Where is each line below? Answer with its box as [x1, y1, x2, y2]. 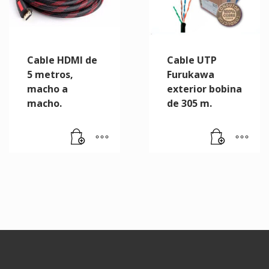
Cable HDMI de [27, 53, 97, 67]
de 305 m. [166, 97, 212, 110]
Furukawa [166, 68, 214, 82]
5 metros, [27, 68, 73, 82]
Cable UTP [166, 53, 217, 67]
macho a [27, 82, 68, 96]
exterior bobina [166, 82, 242, 96]
